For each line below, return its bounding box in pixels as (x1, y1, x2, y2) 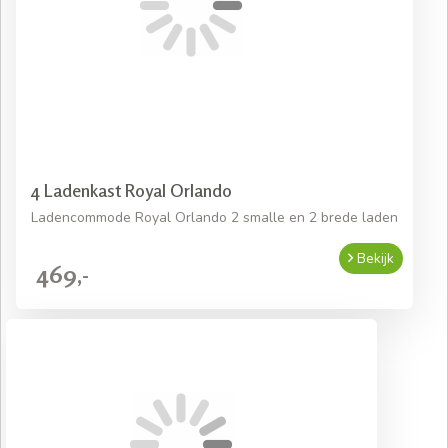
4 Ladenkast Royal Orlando (31, 179, 232, 202)
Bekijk (353, 249, 394, 269)
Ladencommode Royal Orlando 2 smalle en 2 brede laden (31, 208, 398, 228)
